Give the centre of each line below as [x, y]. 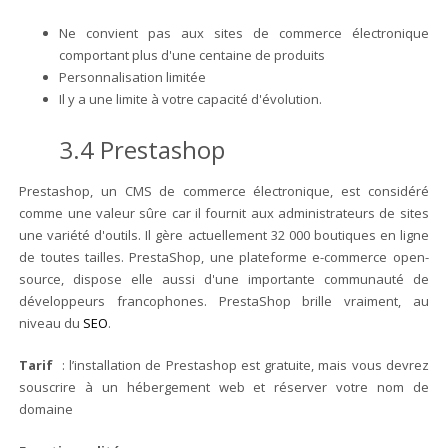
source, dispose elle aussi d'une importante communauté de [224, 278]
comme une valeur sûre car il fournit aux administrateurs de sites [224, 212]
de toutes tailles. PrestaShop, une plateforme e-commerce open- [224, 256]
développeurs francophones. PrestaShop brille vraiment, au [224, 300]
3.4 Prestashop [142, 149]
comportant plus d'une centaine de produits [192, 54]
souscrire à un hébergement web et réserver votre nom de [224, 386]
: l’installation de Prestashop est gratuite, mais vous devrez [243, 364]
